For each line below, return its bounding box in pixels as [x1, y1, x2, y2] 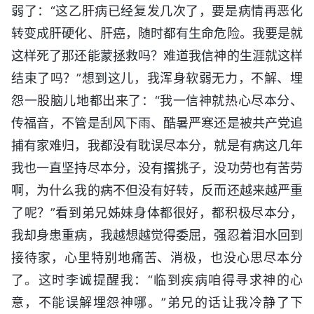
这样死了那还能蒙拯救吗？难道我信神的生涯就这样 [11, 48, 303, 63]
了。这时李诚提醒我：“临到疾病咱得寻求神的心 [11, 272, 303, 287]
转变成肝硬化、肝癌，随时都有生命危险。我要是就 [11, 25, 303, 41]
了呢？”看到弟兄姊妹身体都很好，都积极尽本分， [11, 205, 303, 220]
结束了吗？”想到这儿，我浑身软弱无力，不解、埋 [11, 70, 303, 86]
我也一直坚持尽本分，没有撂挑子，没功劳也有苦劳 [11, 160, 303, 175]
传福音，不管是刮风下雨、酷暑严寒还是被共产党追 [11, 115, 303, 130]
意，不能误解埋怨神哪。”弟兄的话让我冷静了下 [11, 294, 303, 310]
